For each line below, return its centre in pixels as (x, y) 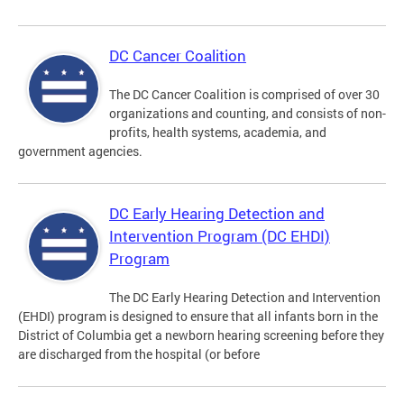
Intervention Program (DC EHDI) (220, 236)
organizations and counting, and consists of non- (248, 114)
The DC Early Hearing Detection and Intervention (245, 298)
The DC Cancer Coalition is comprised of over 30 (244, 95)
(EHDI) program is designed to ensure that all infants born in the (198, 317)
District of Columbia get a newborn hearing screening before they (201, 335)
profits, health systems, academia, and (218, 133)
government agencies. (80, 151)
